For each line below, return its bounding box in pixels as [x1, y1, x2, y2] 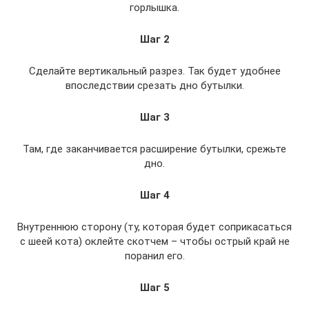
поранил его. [124, 250, 185, 263]
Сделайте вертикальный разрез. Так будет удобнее [28, 65, 281, 78]
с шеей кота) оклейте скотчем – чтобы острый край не [19, 235, 290, 248]
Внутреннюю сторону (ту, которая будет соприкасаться [17, 221, 292, 234]
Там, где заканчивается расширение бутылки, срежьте [23, 143, 286, 156]
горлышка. [130, 1, 179, 14]
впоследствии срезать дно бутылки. [65, 79, 244, 92]
